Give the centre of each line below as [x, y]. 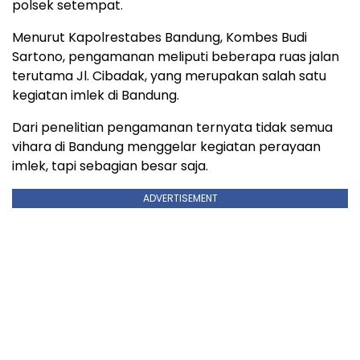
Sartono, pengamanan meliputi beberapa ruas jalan [176, 56]
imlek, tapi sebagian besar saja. [110, 166]
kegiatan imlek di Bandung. [96, 95]
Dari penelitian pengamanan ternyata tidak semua [172, 127]
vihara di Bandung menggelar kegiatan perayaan [166, 146]
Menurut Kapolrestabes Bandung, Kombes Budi [160, 37]
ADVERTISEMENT [180, 198]
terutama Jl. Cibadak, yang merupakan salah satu [169, 76]
